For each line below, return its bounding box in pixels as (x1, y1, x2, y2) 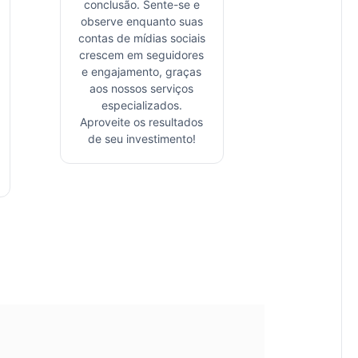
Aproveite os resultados (80, 114, 204, 129)
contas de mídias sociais (78, 30, 205, 45)
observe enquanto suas (80, 14, 203, 28)
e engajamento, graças (82, 64, 202, 78)
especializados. (101, 97, 182, 112)
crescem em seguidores (79, 47, 205, 62)
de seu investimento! (87, 131, 196, 145)
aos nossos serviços (89, 81, 194, 95)
